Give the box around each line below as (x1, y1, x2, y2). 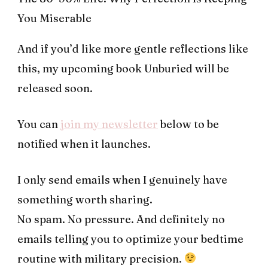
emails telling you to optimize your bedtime (17, 232, 243, 246)
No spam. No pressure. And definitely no (17, 212, 225, 226)
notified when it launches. (17, 136, 151, 151)
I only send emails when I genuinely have (17, 172, 227, 187)
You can (17, 117, 60, 131)
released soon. (17, 81, 93, 95)
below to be (158, 117, 219, 131)
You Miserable (17, 11, 92, 25)
